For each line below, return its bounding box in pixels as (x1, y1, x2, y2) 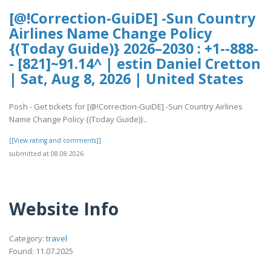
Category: (9, 232, 46, 244)
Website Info (9, 197, 119, 221)
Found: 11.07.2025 (9, 245, 73, 256)
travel (46, 232, 67, 244)
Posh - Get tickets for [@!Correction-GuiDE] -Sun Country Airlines (9, 101, 243, 113)
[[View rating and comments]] (9, 136, 101, 145)
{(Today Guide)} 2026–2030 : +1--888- (9, 39, 258, 59)
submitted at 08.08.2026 (9, 149, 83, 158)
